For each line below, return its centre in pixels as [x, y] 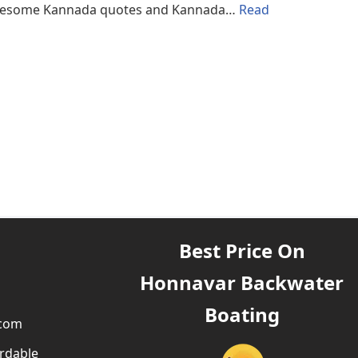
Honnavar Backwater [242, 282]
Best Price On [242, 251]
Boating [242, 314]
